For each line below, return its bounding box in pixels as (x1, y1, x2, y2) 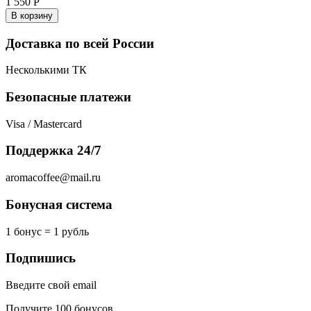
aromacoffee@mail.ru (6, 171, 101, 184)
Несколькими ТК (6, 64, 87, 76)
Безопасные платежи (6, 89, 131, 104)
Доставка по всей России (6, 35, 154, 51)
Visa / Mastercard (6, 117, 85, 130)
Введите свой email (6, 279, 96, 291)
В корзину (11, 10, 53, 21)
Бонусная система (6, 196, 112, 212)
